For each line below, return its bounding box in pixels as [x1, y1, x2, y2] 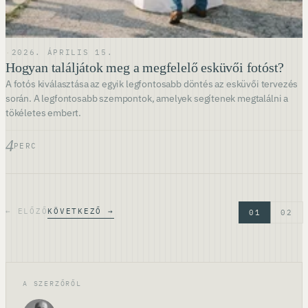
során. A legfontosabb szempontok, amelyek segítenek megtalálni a [5, 91, 289, 104]
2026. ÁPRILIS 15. [11, 47, 113, 57]
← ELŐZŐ [5, 206, 48, 216]
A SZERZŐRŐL [23, 278, 82, 288]
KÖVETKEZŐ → [47, 206, 114, 216]
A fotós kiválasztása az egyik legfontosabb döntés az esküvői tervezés [5, 77, 298, 90]
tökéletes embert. [5, 106, 82, 119]
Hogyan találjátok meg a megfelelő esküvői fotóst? [5, 59, 285, 75]
